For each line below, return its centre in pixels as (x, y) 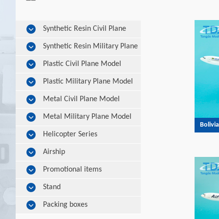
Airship (54, 152)
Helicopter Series (70, 134)
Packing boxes (65, 205)
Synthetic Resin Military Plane (90, 46)
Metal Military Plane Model (87, 117)
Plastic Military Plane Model (88, 82)
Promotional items (72, 170)
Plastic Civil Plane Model (82, 64)
